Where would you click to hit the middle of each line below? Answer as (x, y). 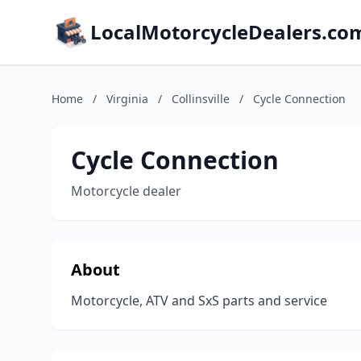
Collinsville (201, 99)
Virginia (127, 99)
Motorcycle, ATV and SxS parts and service (199, 301)
